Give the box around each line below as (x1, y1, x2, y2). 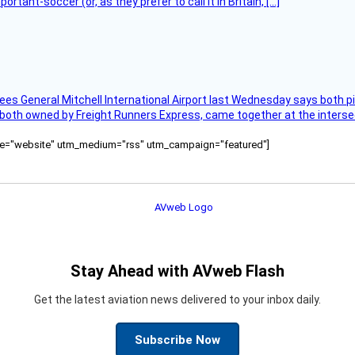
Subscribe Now (135, 332, 220, 347)
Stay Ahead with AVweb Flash (71, 261, 284, 281)
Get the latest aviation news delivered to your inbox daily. (34, 292, 321, 306)
